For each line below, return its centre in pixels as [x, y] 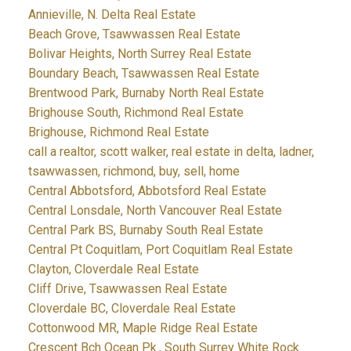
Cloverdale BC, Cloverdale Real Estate [132, 309]
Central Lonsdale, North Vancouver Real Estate [155, 211]
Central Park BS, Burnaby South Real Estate [145, 230]
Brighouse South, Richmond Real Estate [136, 113]
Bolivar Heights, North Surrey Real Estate [139, 54]
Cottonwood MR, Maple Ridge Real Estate [143, 328]
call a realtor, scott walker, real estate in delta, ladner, [171, 152]
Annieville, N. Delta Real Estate [112, 15]
